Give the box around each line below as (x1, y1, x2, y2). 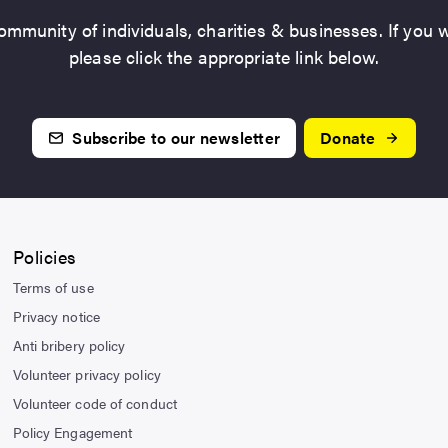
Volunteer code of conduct (12, 393, 177, 413)
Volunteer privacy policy (12, 364, 161, 384)
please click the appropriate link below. (69, 44, 379, 69)
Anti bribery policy (12, 335, 126, 355)
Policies (12, 244, 77, 269)
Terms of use (12, 277, 94, 297)
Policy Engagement (12, 422, 133, 442)
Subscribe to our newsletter (72, 126, 281, 149)
